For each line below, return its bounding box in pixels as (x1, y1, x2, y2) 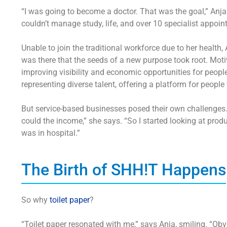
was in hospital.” (21, 128, 80, 138)
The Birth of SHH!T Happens (21, 160, 226, 180)
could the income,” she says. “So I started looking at (21, 116, 207, 126)
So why (21, 195, 50, 205)
